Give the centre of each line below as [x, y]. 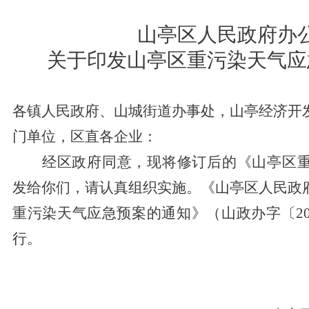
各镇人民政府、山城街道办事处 [114, 111]
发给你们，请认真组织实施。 [107, 188]
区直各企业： [114, 137]
